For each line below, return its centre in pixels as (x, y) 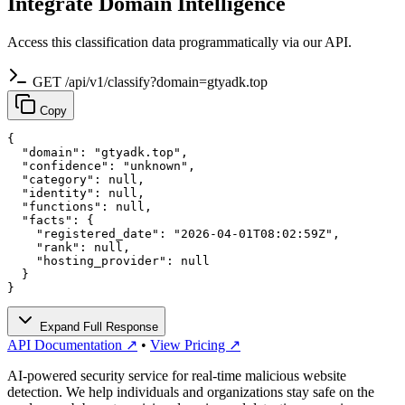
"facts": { (51, 220)
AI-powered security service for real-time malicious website (177, 375)
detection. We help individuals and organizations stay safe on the (191, 391)
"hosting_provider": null (108, 260)
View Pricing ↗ (195, 344)
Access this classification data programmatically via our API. (179, 42)
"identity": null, (76, 193)
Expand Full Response (97, 326)
